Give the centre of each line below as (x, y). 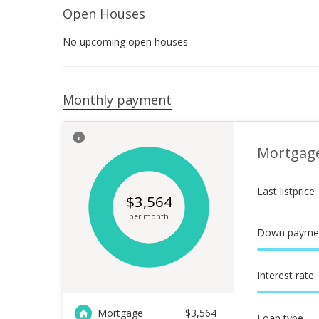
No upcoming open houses (125, 42)
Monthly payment (117, 100)
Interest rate (286, 275)
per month (148, 216)
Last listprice (286, 191)
